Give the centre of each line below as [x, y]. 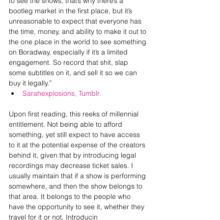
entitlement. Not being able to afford [67, 124]
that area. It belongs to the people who [71, 196]
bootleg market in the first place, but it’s [71, 11]
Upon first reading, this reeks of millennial [75, 114]
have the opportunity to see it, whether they [78, 207]
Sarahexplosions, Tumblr [61, 93]
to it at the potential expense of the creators [78, 145]
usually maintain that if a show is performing [78, 176]
